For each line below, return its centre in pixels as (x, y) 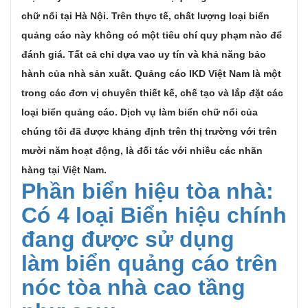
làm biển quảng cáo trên (150, 263)
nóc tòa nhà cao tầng (133, 287)
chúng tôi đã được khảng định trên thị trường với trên (149, 131)
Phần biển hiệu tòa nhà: (147, 191)
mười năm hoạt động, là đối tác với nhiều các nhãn (142, 151)
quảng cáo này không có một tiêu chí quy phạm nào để (152, 35)
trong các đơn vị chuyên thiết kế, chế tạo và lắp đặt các (152, 93)
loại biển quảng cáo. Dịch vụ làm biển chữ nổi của (140, 112)
